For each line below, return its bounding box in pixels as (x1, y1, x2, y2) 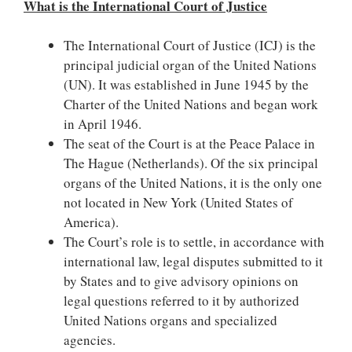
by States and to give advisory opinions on (64, 272, 299, 290)
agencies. (64, 331, 115, 349)
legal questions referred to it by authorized (64, 291, 299, 310)
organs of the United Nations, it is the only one (64, 174, 322, 192)
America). (64, 213, 119, 231)
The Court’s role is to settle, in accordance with (64, 233, 324, 251)
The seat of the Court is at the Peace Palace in (64, 134, 315, 152)
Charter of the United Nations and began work (64, 95, 318, 113)
